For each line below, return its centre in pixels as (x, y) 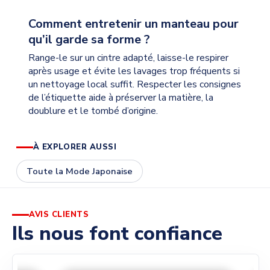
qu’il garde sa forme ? (89, 39)
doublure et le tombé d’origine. (93, 111)
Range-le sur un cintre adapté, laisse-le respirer (128, 58)
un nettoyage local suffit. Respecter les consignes (134, 84)
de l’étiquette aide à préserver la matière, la (121, 97)
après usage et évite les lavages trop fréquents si (134, 71)
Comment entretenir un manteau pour (133, 24)
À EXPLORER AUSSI (75, 147)
